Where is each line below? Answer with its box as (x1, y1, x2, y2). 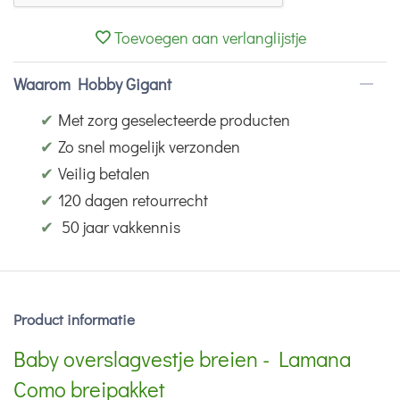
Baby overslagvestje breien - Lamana (13, 345, 351, 373)
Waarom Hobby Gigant (13, 73, 171, 96)
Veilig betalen (58, 162, 150, 185)
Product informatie (13, 309, 135, 330)
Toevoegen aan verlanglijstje (114, 27, 306, 49)
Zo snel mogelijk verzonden (58, 136, 240, 158)
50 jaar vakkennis (58, 216, 180, 238)
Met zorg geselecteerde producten (58, 109, 290, 131)
